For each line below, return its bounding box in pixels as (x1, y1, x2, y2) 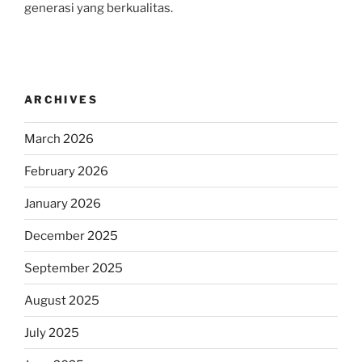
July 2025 (24, 325, 79, 340)
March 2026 (24, 131, 94, 146)
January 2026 (24, 196, 101, 211)
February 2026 (24, 163, 108, 179)
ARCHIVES (24, 92, 98, 106)
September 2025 (24, 260, 123, 276)
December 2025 (24, 228, 118, 243)
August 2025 (24, 293, 99, 308)
